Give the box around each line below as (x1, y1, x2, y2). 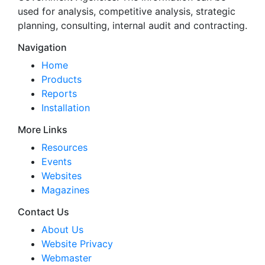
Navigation (18, 41, 67, 53)
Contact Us (18, 206, 69, 218)
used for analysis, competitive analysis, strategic (18, 5, 235, 17)
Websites (41, 170, 82, 182)
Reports (41, 88, 77, 99)
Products (41, 73, 82, 85)
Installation (41, 102, 90, 114)
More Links (18, 124, 67, 135)
